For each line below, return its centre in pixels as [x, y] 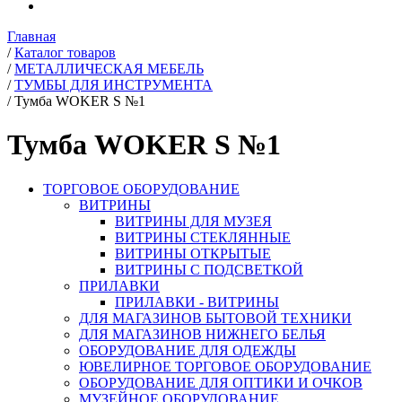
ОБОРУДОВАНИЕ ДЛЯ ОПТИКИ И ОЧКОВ [221, 382]
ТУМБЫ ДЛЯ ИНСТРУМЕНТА [114, 85]
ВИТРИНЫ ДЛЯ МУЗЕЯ [193, 221]
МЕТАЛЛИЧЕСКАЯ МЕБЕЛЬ [109, 69]
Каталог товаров [65, 52]
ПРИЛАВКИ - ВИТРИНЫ [197, 301]
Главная [31, 36]
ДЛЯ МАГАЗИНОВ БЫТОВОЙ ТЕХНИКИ [215, 318]
